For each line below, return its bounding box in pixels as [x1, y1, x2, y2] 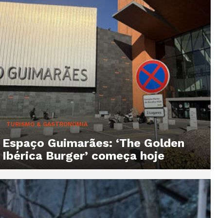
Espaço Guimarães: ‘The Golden [2, 136, 184, 150]
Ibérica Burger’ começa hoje [2, 148, 164, 163]
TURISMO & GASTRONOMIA [6, 120, 88, 127]
